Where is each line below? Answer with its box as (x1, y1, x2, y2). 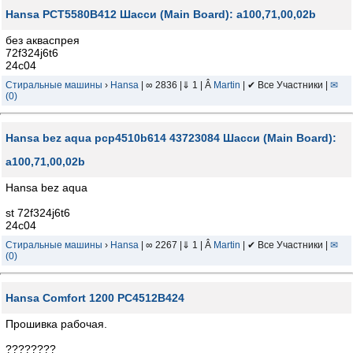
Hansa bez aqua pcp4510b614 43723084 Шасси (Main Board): (6, 132, 336, 144)
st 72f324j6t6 (6, 206, 70, 219)
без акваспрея (6, 34, 80, 46)
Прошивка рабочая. (6, 318, 107, 330)
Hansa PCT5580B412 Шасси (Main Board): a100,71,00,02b (6, 8, 316, 20)
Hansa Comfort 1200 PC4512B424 (6, 292, 184, 304)
